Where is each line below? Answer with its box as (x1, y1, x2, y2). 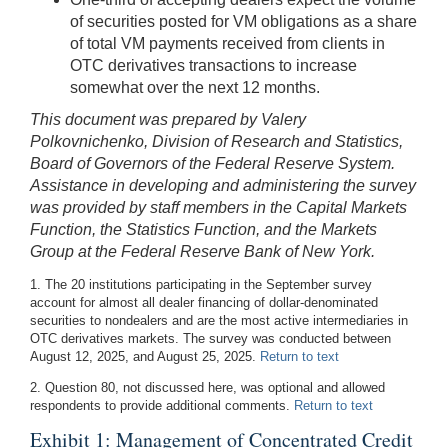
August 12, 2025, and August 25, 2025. (30, 349, 260, 365)
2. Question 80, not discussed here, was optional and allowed (30, 380, 385, 396)
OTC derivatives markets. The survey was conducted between (30, 331, 391, 347)
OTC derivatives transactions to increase (70, 57, 357, 75)
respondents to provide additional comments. (30, 398, 294, 414)
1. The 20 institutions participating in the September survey (30, 277, 372, 293)
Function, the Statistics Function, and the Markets (30, 221, 377, 239)
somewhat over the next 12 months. (70, 79, 320, 97)
